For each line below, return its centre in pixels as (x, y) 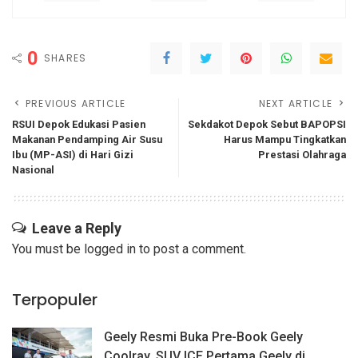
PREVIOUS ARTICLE (76, 104)
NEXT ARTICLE (295, 104)
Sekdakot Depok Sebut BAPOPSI (267, 125)
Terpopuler (55, 300)
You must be (48, 249)
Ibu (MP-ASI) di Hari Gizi (73, 155)
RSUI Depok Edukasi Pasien (79, 125)
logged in (110, 249)
